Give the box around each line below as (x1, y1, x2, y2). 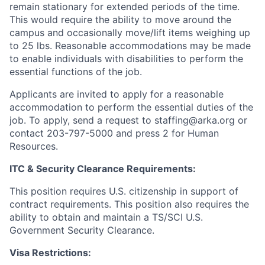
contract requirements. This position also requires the (9, 198, 249, 211)
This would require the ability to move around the (9, 14, 231, 26)
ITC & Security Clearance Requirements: (9, 163, 196, 175)
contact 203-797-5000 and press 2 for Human (9, 127, 219, 140)
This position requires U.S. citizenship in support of (9, 185, 238, 198)
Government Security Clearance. (9, 224, 154, 237)
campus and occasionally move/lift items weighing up (9, 27, 250, 39)
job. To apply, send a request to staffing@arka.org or (9, 114, 247, 127)
